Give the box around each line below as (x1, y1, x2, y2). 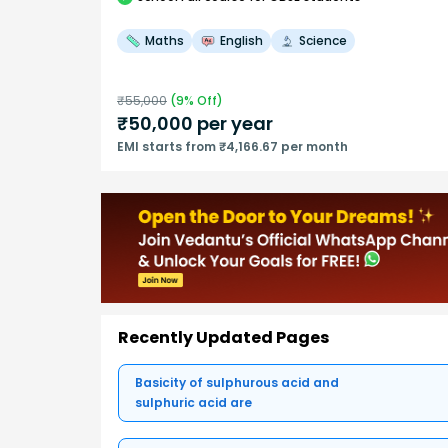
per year (193, 110, 273, 136)
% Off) (184, 91, 223, 109)
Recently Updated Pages (118, 326, 329, 350)
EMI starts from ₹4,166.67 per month (117, 137, 348, 155)
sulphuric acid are (135, 394, 252, 412)
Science (299, 31, 347, 49)
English (220, 31, 263, 49)
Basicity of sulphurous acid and (135, 374, 339, 392)
